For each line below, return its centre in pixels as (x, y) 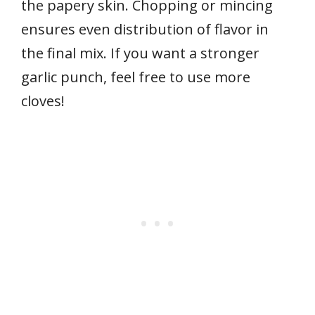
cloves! (43, 101)
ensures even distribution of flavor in (145, 29)
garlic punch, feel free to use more (136, 77)
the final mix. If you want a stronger (140, 53)
